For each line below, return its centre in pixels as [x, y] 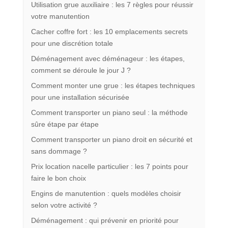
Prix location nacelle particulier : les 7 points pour [109, 166]
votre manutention [60, 16]
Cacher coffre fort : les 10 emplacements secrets [109, 31]
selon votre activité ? [64, 205]
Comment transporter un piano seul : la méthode [109, 112]
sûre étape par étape [65, 124]
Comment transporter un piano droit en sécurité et [111, 139]
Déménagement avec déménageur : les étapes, [108, 58]
